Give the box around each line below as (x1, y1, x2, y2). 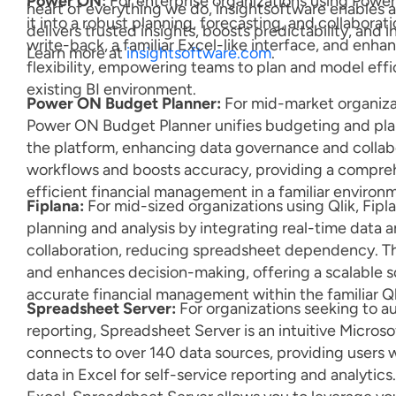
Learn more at (27, 43, 126, 63)
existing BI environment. (27, 80, 196, 99)
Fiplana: (27, 196, 84, 216)
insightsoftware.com (126, 43, 271, 63)
